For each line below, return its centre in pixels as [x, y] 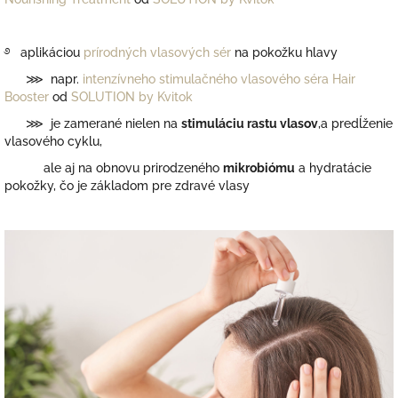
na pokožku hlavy [284, 53]
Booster [27, 97]
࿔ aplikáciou [44, 53]
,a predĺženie [355, 124]
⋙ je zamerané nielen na [93, 124]
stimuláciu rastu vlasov [250, 124]
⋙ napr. [44, 80]
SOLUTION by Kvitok [132, 97]
